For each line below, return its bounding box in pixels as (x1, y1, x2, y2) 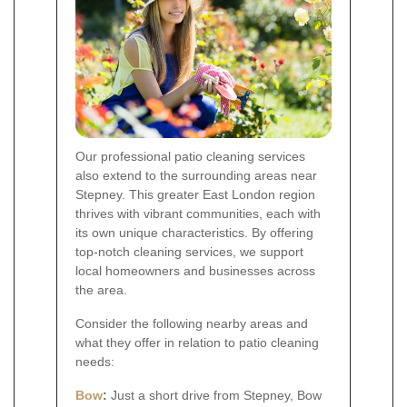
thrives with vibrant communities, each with (75, 205, 321, 221)
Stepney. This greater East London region (75, 186, 315, 202)
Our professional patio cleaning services (75, 148, 305, 164)
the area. (75, 282, 127, 297)
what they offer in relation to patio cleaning (75, 334, 319, 350)
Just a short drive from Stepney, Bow (107, 387, 322, 402)
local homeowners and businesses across (75, 263, 315, 278)
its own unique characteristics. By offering (75, 224, 313, 240)
